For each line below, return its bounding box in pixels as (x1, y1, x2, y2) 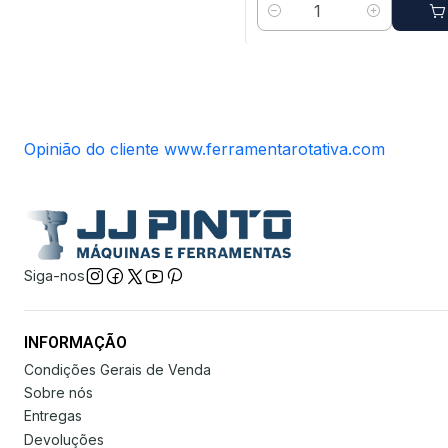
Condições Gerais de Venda (24, 360, 211, 378)
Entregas (24, 407, 82, 425)
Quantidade (257, 13, 335, 31)
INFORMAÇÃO (24, 333, 127, 353)
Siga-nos (24, 267, 85, 285)
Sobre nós (24, 383, 93, 401)
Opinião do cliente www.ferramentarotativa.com (24, 139, 385, 160)
